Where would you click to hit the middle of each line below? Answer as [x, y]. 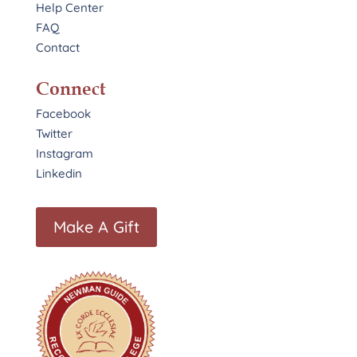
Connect [71, 89]
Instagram [64, 154]
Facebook [63, 114]
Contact [57, 48]
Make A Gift [96, 227]
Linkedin [59, 174]
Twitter [54, 134]
